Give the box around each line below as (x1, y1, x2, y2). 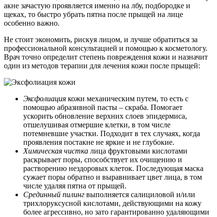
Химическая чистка (23, 147, 88, 155)
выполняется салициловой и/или (84, 190, 195, 199)
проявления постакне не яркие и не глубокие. (23, 138, 174, 147)
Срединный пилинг (23, 190, 84, 199)
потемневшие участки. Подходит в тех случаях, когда (23, 129, 200, 138)
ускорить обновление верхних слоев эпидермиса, (23, 112, 187, 121)
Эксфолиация (23, 94, 66, 103)
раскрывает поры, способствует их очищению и (23, 155, 182, 164)
